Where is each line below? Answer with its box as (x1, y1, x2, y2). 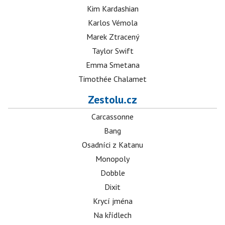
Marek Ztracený (86, 32, 139, 42)
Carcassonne (91, 111, 134, 122)
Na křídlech (93, 210, 132, 220)
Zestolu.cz (88, 92, 137, 106)
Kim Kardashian (86, 4, 139, 14)
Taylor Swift (91, 46, 134, 56)
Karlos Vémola (87, 18, 138, 28)
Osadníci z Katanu (82, 140, 143, 150)
